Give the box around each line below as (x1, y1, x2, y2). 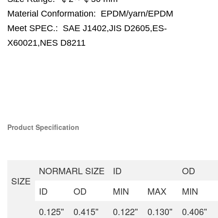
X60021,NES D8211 (7, 37, 86, 48)
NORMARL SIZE (39, 164, 105, 177)
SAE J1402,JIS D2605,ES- (63, 23, 167, 33)
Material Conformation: (7, 8, 101, 18)
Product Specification (7, 122, 79, 132)
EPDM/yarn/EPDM (101, 8, 173, 18)
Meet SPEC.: (7, 23, 63, 33)
